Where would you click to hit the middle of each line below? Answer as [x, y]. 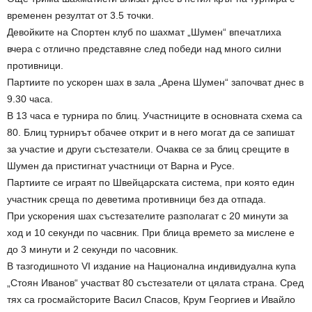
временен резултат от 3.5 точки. [80, 15]
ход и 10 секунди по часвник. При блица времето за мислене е [151, 232]
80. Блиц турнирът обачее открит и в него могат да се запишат [151, 132]
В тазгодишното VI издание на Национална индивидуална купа [151, 266]
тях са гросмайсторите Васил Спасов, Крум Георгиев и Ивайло [151, 299]
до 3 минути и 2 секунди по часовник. [93, 249]
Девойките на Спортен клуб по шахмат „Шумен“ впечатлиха [144, 32]
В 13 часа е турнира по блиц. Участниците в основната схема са [155, 115]
